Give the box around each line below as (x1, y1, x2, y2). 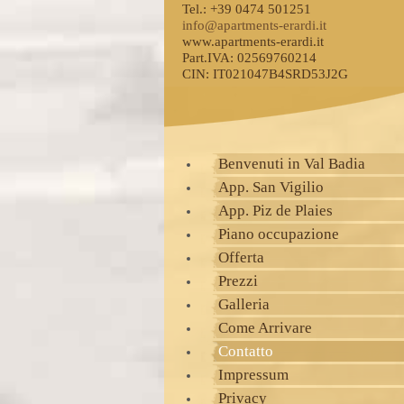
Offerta (218, 249, 264, 266)
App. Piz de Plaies (218, 202, 333, 219)
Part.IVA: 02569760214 (181, 50, 317, 65)
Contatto (218, 343, 273, 360)
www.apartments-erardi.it (181, 33, 324, 49)
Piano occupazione (218, 225, 339, 243)
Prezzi (218, 272, 258, 289)
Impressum (218, 366, 289, 383)
